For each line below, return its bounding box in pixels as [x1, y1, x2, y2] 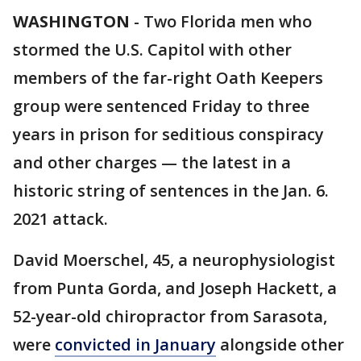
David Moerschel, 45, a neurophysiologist [13, 249, 335, 271]
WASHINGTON [13, 10, 130, 32]
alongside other [216, 334, 344, 355]
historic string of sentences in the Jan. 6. [13, 180, 329, 201]
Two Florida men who [143, 10, 312, 32]
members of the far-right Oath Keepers [13, 67, 323, 89]
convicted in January [55, 334, 216, 355]
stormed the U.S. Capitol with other [13, 39, 292, 60]
